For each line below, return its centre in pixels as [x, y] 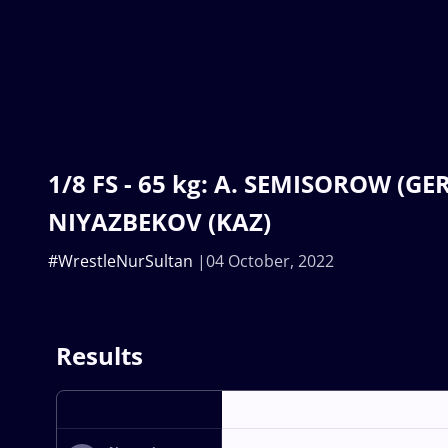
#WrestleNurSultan [120, 261]
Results [99, 356]
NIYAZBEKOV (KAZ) [159, 222]
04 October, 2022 [270, 261]
